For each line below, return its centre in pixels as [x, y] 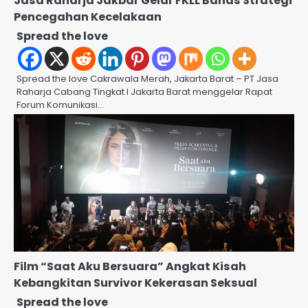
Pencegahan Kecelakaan [88, 16]
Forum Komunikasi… [60, 104]
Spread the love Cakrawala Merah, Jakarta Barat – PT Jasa [147, 78]
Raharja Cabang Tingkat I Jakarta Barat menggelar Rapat [144, 91]
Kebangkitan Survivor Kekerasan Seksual [135, 283]
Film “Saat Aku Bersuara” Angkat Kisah [130, 266]
